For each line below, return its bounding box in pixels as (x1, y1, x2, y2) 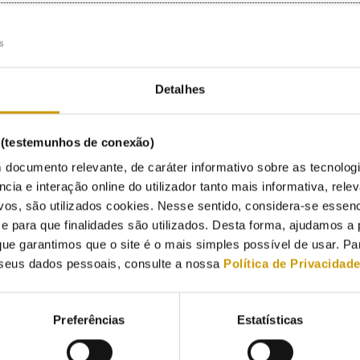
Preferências (53, 313, 125, 327)
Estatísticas (236, 313, 304, 327)
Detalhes (155, 82, 205, 96)
